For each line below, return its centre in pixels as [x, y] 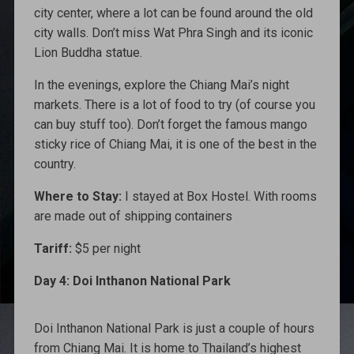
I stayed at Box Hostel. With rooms [220, 196]
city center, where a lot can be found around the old [173, 13]
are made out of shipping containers [133, 216]
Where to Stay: [79, 196]
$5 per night [106, 248]
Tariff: [53, 248]
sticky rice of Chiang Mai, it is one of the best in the [175, 144]
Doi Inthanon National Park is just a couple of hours [174, 328]
